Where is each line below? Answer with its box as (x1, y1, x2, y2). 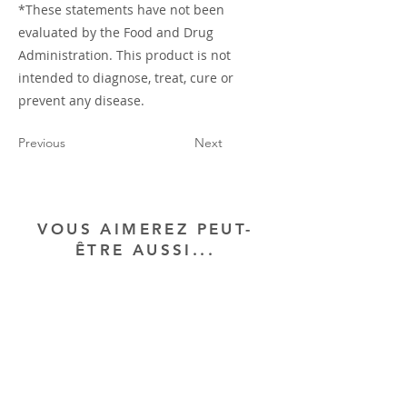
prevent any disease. (18, 92, 144, 109)
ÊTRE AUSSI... (74, 241, 216, 259)
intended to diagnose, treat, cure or (18, 69, 233, 86)
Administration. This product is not (18, 46, 231, 64)
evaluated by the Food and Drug (18, 24, 213, 41)
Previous (18, 134, 65, 151)
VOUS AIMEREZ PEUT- (37, 220, 253, 238)
